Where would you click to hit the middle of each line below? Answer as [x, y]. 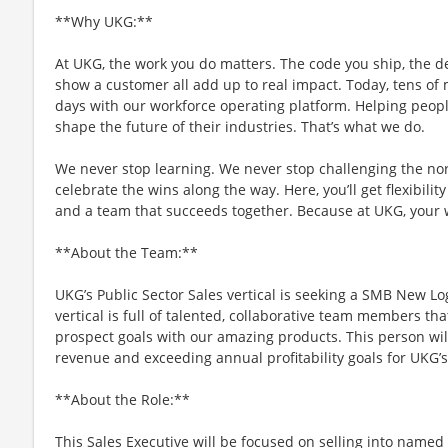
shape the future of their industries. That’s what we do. [240, 126]
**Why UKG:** [104, 21]
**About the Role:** [122, 399]
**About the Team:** [126, 252]
